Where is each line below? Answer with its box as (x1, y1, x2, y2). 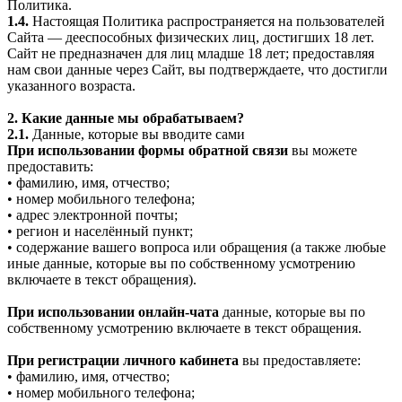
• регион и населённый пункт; (7, 223, 193, 239)
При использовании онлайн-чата (7, 303, 219, 319)
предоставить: (7, 158, 93, 174)
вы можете (288, 142, 357, 158)
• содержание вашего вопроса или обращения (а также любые (7, 239, 386, 255)
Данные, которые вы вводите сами (29, 126, 245, 142)
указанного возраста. (7, 77, 135, 93)
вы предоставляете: (239, 352, 361, 368)
